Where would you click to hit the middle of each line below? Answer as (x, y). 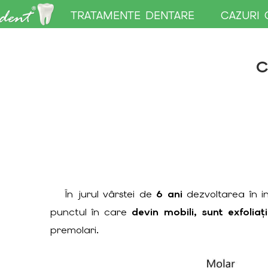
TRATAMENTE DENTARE (132, 16)
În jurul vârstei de (111, 194)
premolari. (74, 229)
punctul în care (91, 211)
